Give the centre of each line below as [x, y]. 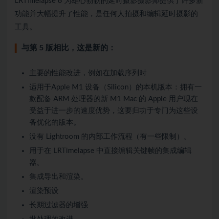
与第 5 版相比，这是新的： [69, 48]
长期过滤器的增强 [59, 205]
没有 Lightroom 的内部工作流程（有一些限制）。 [110, 136]
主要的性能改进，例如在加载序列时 [88, 73]
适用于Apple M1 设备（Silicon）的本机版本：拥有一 [116, 87]
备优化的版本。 [55, 122]
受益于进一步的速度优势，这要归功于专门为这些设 [114, 110]
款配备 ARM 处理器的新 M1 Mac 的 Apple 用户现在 [114, 99]
